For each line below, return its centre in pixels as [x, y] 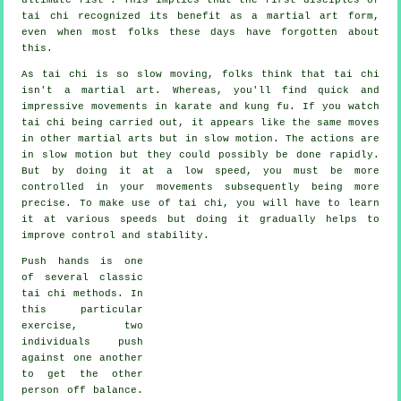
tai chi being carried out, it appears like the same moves [200, 122]
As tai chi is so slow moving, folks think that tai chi [200, 74]
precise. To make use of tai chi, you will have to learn [200, 203]
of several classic [82, 277]
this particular [82, 309]
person [44, 390]
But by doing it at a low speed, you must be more [200, 171]
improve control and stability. [116, 235]
